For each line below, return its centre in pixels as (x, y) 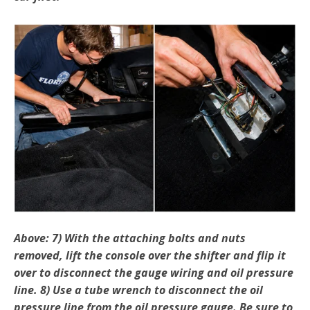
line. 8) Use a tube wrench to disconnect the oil (138, 290)
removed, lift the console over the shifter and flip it (150, 256)
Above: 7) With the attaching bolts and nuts (130, 238)
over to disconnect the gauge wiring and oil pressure (154, 273)
